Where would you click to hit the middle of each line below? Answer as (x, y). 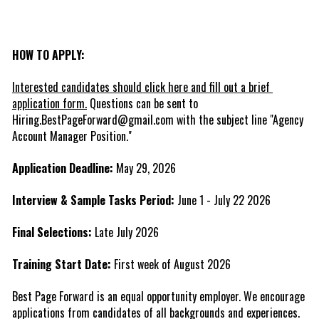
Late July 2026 (125, 232)
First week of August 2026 (171, 264)
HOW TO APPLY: (48, 54)
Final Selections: (52, 232)
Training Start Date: (61, 264)
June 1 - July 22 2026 (222, 200)
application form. (49, 103)
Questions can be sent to (142, 103)
